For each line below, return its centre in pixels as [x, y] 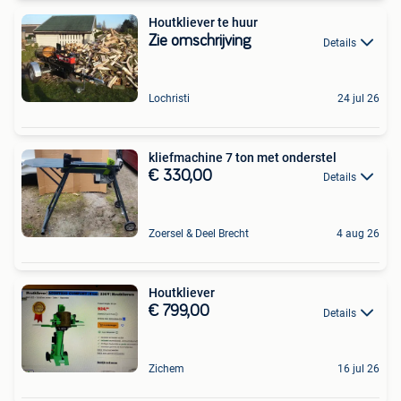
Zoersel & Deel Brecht [199, 234]
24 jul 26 [358, 98]
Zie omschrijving [200, 42]
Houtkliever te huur [203, 23]
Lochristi [169, 98]
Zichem [166, 368]
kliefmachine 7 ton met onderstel [243, 157]
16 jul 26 [358, 368]
